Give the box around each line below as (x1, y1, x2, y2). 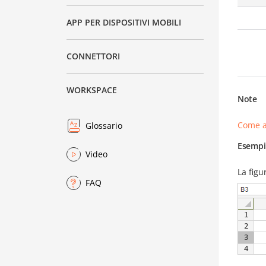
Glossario (85, 120, 123, 132)
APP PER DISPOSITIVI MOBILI (66, 17, 182, 28)
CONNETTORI (66, 50, 121, 62)
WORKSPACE (66, 84, 118, 96)
